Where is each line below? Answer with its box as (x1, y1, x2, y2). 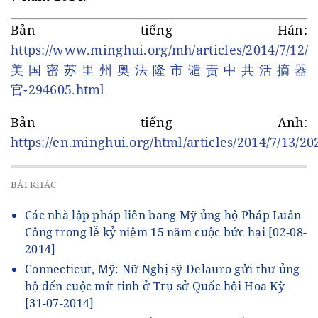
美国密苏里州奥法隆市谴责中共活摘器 (11, 60, 307, 78)
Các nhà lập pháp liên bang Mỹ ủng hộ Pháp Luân (25, 207, 302, 224)
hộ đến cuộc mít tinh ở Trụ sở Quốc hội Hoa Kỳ (25, 278, 285, 295)
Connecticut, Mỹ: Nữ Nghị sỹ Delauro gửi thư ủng (25, 261, 300, 278)
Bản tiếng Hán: (11, 21, 307, 38)
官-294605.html (11, 80, 105, 98)
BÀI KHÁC (11, 177, 57, 191)
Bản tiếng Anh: (11, 113, 307, 131)
